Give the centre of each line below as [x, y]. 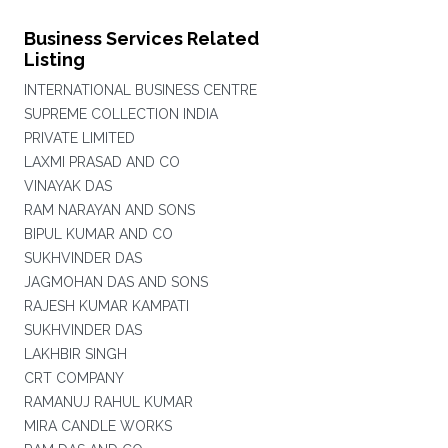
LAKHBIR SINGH [75, 354]
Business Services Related [141, 38]
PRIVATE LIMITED [79, 138]
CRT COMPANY [73, 378]
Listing [54, 59]
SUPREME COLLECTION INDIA [120, 114]
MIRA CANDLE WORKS [97, 426]
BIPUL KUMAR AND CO [98, 234]
